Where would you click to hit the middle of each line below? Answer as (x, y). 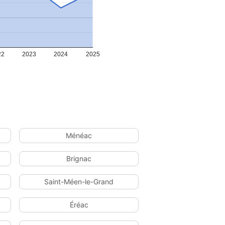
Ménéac (79, 135)
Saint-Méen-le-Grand (79, 182)
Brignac (79, 158)
